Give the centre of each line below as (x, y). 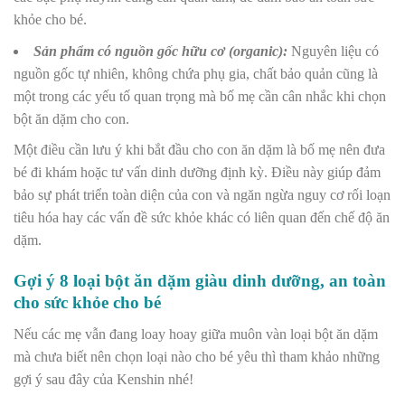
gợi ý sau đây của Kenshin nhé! (105, 379)
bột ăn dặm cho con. (73, 118)
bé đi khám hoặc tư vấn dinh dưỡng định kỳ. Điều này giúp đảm (197, 173)
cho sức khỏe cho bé (87, 303)
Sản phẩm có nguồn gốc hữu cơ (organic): (160, 51)
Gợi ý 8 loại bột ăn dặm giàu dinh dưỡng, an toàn (200, 281)
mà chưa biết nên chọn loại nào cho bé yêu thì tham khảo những (197, 356)
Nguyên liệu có (333, 51)
